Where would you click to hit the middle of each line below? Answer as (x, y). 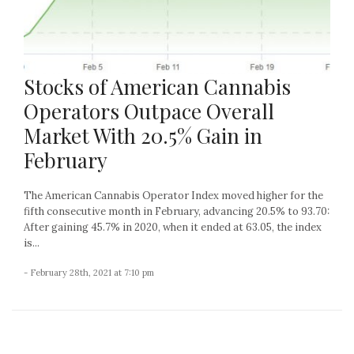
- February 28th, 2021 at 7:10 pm (89, 273)
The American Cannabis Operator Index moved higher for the (173, 196)
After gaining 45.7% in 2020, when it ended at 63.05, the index (173, 228)
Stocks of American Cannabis (157, 87)
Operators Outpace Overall (149, 111)
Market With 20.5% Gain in (143, 136)
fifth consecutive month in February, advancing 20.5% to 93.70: (177, 212)
